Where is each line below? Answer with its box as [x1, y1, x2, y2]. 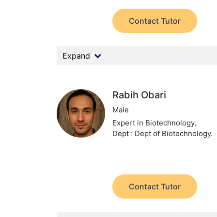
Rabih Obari [112, 89, 167, 101]
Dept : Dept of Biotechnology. [112, 129, 213, 138]
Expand [62, 51, 90, 61]
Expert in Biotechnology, [112, 118, 197, 127]
